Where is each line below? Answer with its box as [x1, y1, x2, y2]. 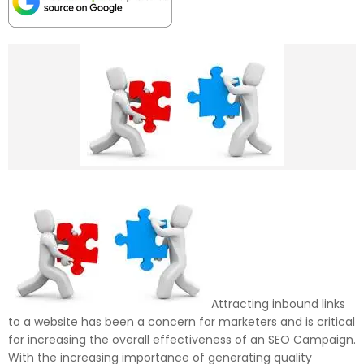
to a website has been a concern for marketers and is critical [8, 313, 355, 330]
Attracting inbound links [211, 295, 345, 312]
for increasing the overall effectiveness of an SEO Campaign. [8, 331, 356, 348]
